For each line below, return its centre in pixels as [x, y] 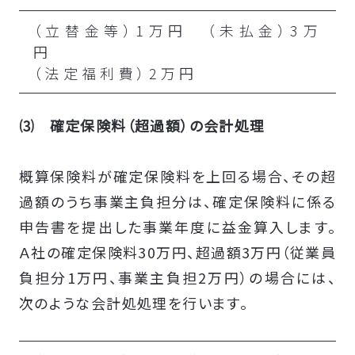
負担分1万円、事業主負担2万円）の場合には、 [177, 277]
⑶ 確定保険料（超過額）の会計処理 [142, 125]
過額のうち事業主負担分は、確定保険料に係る [177, 201]
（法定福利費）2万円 [115, 73]
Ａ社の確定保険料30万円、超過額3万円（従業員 [177, 252]
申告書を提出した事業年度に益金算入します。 [177, 226]
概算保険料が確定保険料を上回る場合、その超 [177, 176]
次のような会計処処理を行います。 [134, 302]
